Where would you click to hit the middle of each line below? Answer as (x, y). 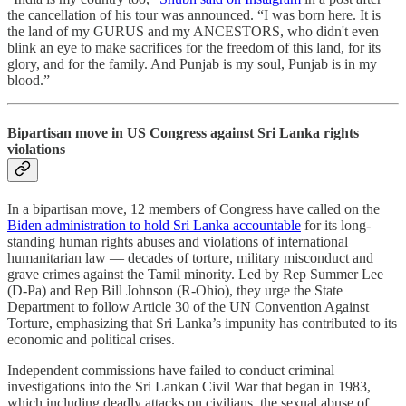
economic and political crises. (91, 339)
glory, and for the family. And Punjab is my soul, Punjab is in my (192, 64)
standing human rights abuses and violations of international (178, 242)
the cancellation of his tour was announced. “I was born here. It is (194, 15)
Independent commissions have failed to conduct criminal (171, 370)
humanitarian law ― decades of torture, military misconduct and (190, 258)
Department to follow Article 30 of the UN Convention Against (188, 307)
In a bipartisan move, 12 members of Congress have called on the (193, 209)
